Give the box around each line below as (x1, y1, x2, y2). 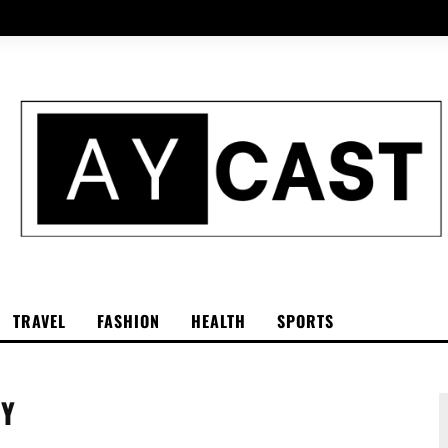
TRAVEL (13, 308, 66, 333)
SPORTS (277, 308, 334, 333)
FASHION (97, 308, 160, 333)
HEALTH (191, 308, 246, 333)
